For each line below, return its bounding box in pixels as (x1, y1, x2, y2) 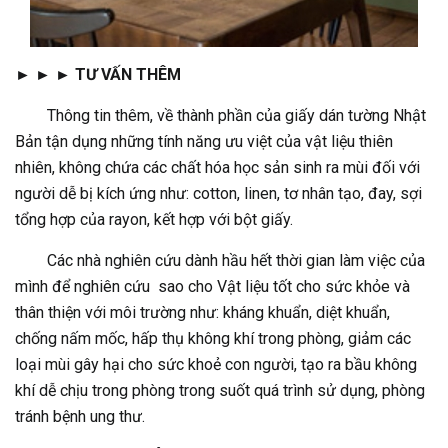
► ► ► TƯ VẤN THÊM (15, 64, 181, 84)
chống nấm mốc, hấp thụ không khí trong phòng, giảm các (15, 328, 411, 348)
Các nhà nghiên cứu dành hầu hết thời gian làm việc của (15, 250, 425, 270)
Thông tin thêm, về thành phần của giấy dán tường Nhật (15, 105, 426, 125)
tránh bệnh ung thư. (15, 406, 145, 426)
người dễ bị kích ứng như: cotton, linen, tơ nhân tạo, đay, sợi (15, 183, 422, 203)
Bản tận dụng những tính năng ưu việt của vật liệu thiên (15, 131, 393, 151)
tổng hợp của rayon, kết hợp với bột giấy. (15, 209, 293, 229)
